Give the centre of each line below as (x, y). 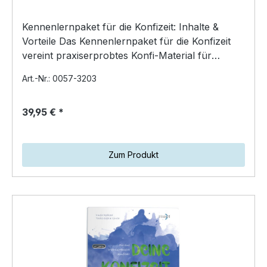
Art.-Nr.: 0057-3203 (59, 78)
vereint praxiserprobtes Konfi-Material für (117, 55)
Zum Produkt (133, 154)
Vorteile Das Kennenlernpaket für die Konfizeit (126, 41)
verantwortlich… (59, 69)
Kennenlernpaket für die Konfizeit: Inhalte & (120, 27)
